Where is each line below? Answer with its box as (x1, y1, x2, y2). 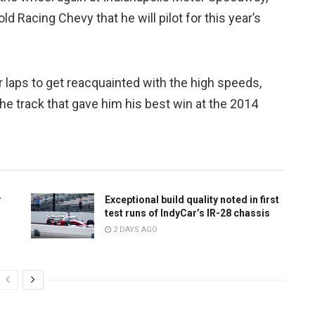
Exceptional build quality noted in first (105, 194, 279, 206)
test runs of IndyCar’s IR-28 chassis (105, 207, 270, 219)
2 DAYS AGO (111, 225, 157, 235)
